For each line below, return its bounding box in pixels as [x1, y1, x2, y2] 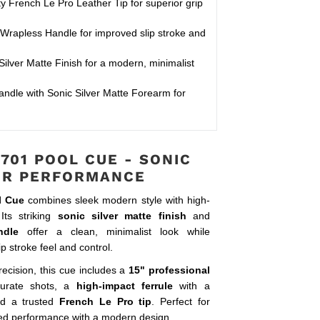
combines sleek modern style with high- [24, 194, 210, 206]
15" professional [129, 264, 210, 276]
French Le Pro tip [59, 295, 152, 307]
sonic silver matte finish [57, 209, 186, 221]
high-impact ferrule [76, 279, 174, 291]
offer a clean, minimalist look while [18, 225, 210, 237]
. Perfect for [151, 295, 210, 307]
